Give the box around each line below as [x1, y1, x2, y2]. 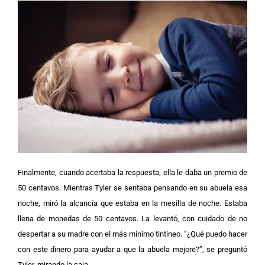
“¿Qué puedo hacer [184, 230, 247, 239]
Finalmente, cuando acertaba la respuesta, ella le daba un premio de [18, 168, 247, 177]
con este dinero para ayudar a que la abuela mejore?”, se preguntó [18, 245, 247, 254]
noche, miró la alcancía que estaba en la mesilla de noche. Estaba [18, 199, 247, 208]
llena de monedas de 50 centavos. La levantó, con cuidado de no [18, 214, 247, 224]
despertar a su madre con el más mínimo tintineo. [18, 230, 184, 239]
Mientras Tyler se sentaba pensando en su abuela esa [63, 183, 248, 193]
